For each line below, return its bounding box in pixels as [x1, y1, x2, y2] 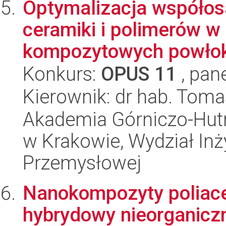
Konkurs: [23, 63, 101, 85]
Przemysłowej [23, 151, 141, 174]
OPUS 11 [101, 63, 177, 85]
